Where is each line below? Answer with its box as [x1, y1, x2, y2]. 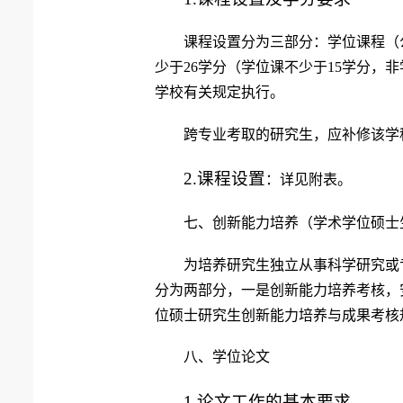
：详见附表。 [265, 172, 352, 188]
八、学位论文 [184, 349, 270, 365]
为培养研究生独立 [184, 256, 299, 273]
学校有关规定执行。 [155, 85, 284, 101]
